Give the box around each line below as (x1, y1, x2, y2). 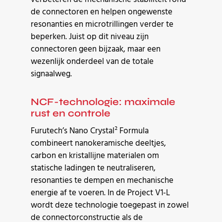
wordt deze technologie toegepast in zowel (31, 198, 189, 212)
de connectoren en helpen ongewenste (31, 5, 172, 19)
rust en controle (31, 107, 111, 119)
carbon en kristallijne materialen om (31, 149, 159, 163)
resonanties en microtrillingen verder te (31, 17, 173, 31)
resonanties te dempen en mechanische (31, 173, 173, 187)
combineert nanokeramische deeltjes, (31, 136, 166, 150)
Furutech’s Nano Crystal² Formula (31, 124, 149, 138)
